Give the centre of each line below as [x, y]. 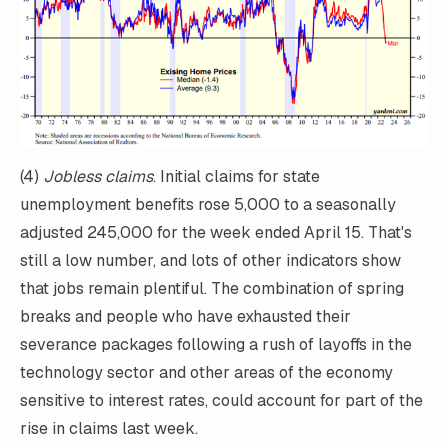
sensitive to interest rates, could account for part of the [221, 400]
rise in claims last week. [109, 428]
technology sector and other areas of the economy [206, 372]
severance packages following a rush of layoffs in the [216, 344]
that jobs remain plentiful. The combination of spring [212, 288]
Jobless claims [98, 176]
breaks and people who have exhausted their [185, 316]
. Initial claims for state [236, 176]
